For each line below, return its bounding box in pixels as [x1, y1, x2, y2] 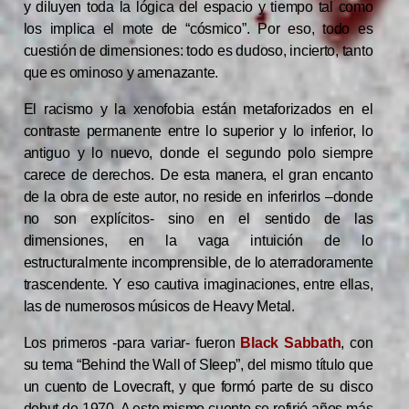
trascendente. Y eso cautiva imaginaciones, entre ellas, [23, 277, 373, 293]
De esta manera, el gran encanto [159, 167, 373, 184]
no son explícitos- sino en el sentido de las [23, 211, 373, 227]
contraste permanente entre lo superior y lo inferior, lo [23, 123, 373, 140]
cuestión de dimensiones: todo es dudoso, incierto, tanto [23, 43, 373, 59]
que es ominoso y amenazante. [23, 65, 222, 81]
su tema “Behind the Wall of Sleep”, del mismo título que [23, 357, 373, 373]
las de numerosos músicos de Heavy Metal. [23, 299, 295, 315]
